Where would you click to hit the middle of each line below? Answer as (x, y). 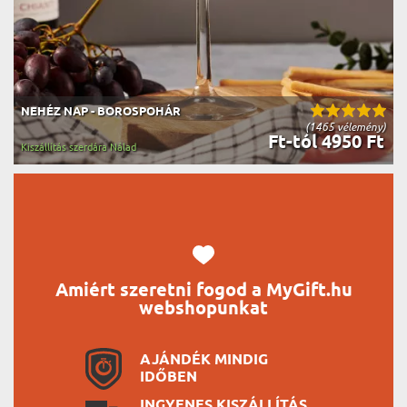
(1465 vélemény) (346, 127)
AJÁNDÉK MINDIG (204, 360)
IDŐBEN (169, 377)
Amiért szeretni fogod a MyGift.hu (203, 291)
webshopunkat (203, 309)
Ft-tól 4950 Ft (324, 143)
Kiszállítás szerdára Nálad (79, 147)
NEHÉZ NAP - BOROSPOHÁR (101, 112)
